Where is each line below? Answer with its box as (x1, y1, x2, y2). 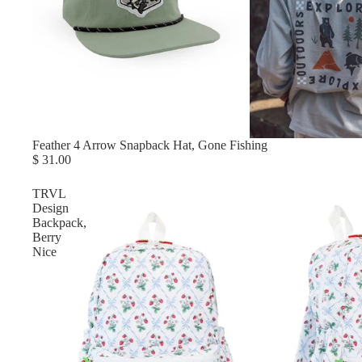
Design (32, 201, 69, 215)
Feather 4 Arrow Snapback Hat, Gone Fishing (32, 138, 267, 152)
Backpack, (32, 216, 86, 229)
